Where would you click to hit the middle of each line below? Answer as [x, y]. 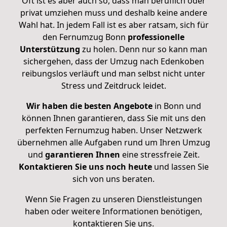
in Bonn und [178, 106]
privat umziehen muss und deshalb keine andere [113, 12]
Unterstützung [50, 49]
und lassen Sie [180, 166]
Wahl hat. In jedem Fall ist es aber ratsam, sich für [113, 25]
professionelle [156, 37]
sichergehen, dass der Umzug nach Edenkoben [113, 61]
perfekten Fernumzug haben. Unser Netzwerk [113, 130]
